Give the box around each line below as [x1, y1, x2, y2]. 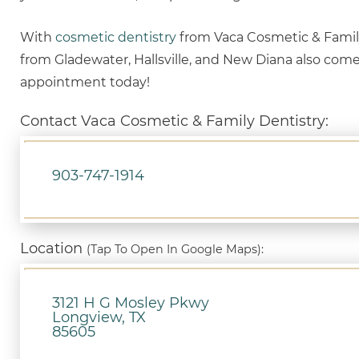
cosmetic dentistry [55, 30, 176, 45]
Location [20, 239, 87, 257]
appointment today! [20, 75, 150, 90]
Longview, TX [52, 308, 146, 326]
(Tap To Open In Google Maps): [87, 241, 264, 256]
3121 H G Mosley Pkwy [52, 293, 209, 312]
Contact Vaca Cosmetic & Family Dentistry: [20, 112, 329, 130]
